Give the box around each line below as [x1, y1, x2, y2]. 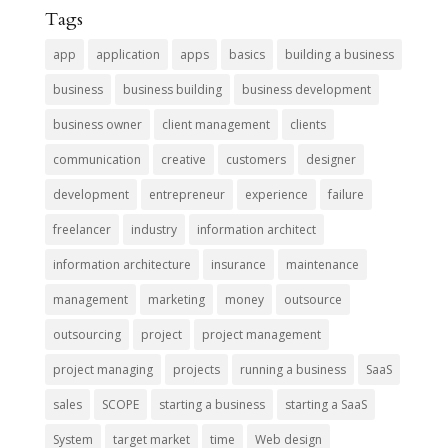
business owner [52, 115, 142, 133]
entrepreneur [148, 185, 225, 203]
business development [241, 80, 371, 98]
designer [305, 150, 356, 168]
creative [160, 150, 206, 168]
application [95, 45, 160, 63]
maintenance [285, 255, 359, 273]
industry [130, 220, 177, 238]
